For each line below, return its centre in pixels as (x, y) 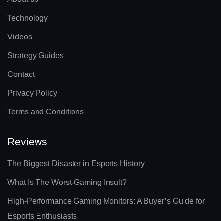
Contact (21, 74)
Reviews (27, 141)
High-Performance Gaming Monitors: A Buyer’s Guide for (106, 201)
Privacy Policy (32, 93)
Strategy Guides (36, 55)
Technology (28, 18)
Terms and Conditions (46, 111)
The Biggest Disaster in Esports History (76, 163)
